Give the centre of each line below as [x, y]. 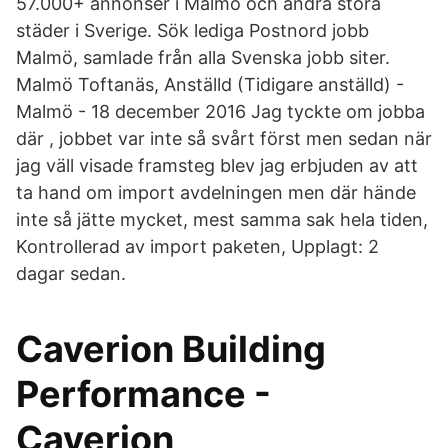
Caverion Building [171, 349]
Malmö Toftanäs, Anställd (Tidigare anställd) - [210, 84]
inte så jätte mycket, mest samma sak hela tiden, [222, 219]
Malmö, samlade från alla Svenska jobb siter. [203, 57]
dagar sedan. [71, 273]
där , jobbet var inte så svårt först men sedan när [224, 138]
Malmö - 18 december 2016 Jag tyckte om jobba [220, 111]
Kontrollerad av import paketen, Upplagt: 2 [197, 246]
